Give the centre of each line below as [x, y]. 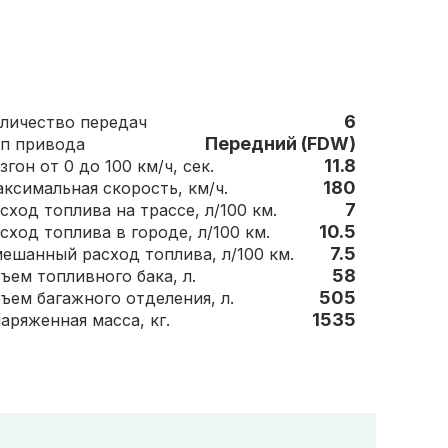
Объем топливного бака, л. [189, 276]
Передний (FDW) [280, 143]
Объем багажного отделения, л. [227, 298]
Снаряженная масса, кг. [160, 320]
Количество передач [113, 122]
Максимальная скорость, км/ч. [208, 188]
